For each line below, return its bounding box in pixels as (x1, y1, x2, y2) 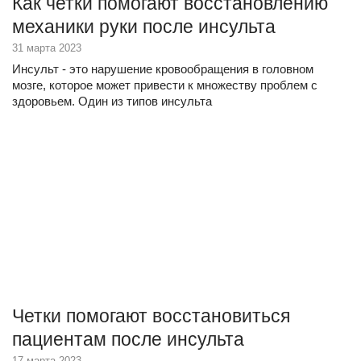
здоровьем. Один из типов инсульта (12, 94, 212, 108)
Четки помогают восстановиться (12, 305, 290, 326)
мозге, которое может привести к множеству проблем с (12, 78, 317, 92)
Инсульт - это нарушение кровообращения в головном (12, 62, 313, 76)
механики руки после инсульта (12, 16, 276, 37)
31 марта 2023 (12, 42, 81, 54)
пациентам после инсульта (12, 329, 244, 350)
